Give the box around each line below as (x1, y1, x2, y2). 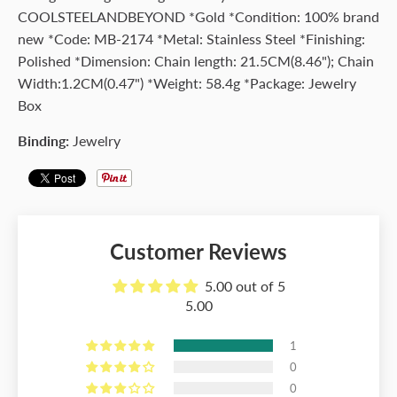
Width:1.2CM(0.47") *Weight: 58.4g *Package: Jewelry (18, 74, 356, 91)
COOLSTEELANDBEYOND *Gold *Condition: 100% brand (18, 8, 379, 25)
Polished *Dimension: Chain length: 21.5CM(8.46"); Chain (18, 52, 374, 69)
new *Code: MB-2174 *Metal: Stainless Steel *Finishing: (18, 30, 365, 47)
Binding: (18, 132, 69, 149)
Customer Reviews (110, 238, 287, 264)
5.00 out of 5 (204, 277, 285, 294)
